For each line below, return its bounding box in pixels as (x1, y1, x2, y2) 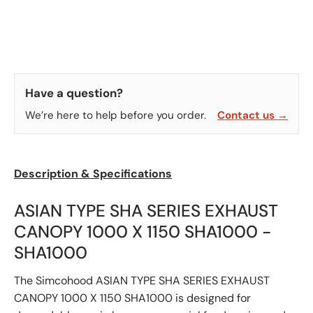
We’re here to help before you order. (25, 108, 206, 122)
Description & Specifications (14, 166, 172, 181)
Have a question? (25, 85, 123, 101)
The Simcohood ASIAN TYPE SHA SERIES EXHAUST (14, 272, 270, 288)
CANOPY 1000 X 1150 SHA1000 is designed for (14, 290, 251, 305)
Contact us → (217, 108, 288, 122)
